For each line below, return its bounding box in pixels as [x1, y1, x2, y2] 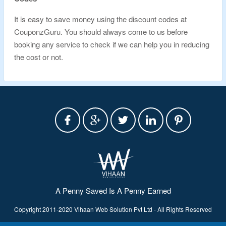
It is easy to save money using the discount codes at [14, 14, 187, 24]
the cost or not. [14, 51, 65, 62]
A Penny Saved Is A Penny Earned [55, 185, 171, 196]
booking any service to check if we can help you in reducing [14, 39, 209, 49]
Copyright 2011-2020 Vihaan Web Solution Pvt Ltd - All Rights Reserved [14, 204, 212, 213]
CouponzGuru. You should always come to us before [14, 26, 188, 37]
